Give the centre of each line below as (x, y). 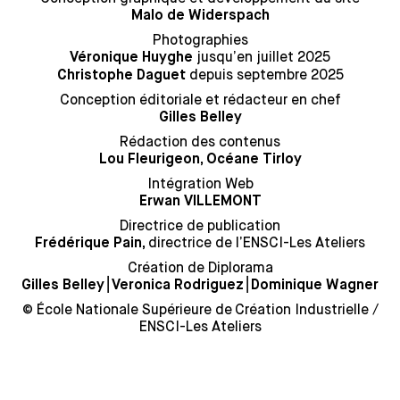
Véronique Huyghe (131, 58)
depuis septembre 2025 (264, 75)
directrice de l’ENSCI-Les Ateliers (257, 242)
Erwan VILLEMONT (200, 202)
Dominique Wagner (315, 286)
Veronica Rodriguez (178, 286)
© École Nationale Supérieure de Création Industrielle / (200, 309)
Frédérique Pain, (92, 244)
